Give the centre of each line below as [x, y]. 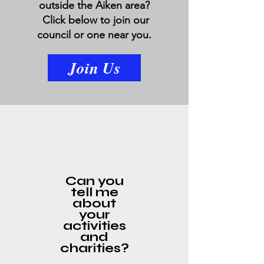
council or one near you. [94, 35]
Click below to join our [94, 20]
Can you [94, 181]
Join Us [94, 68]
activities [94, 226]
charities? [94, 248]
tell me [94, 192]
